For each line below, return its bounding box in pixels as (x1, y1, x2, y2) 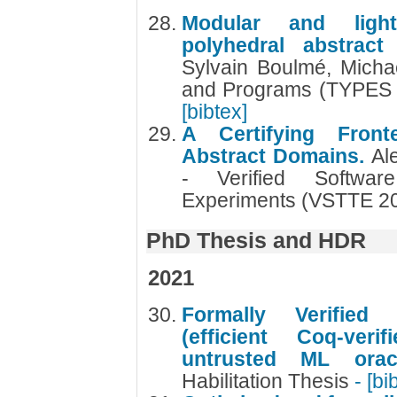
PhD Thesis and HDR (145, 228, 366, 253)
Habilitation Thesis (181, 370, 354, 393)
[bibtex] (181, 100, 247, 123)
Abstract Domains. (181, 144, 371, 167)
